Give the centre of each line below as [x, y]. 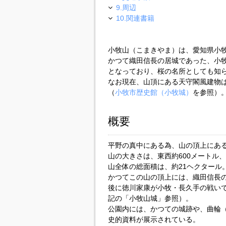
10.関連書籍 [135, 18]
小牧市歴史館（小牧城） [154, 92]
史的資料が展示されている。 [154, 219]
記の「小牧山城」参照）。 [150, 198]
